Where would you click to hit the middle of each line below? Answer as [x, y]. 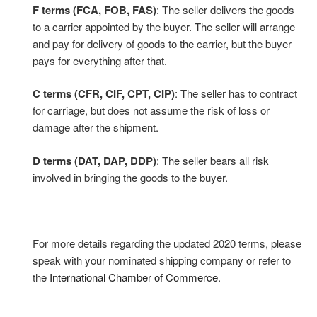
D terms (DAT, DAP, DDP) [94, 160]
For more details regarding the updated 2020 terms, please [167, 243]
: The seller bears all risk [213, 160]
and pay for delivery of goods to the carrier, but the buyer [162, 43]
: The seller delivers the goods [225, 9]
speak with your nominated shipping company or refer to [162, 260]
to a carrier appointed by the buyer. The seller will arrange [164, 26]
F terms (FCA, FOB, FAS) [94, 10]
